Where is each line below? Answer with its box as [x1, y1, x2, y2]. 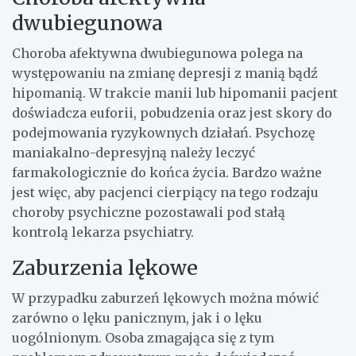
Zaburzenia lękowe [12, 255, 198, 281]
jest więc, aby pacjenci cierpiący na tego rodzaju [12, 184, 319, 201]
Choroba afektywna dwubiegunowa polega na [12, 45, 303, 62]
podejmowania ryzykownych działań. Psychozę [12, 125, 315, 141]
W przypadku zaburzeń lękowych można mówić [12, 290, 319, 307]
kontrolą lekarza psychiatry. [12, 224, 194, 241]
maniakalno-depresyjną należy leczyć [12, 145, 255, 161]
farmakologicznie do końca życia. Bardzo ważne [12, 164, 322, 181]
